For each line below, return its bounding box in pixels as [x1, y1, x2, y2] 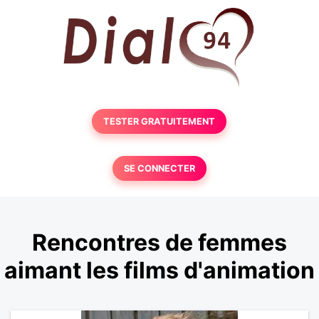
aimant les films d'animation [4, 256, 315, 285]
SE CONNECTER [123, 163, 195, 174]
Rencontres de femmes [32, 229, 287, 257]
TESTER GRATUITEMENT [103, 116, 216, 127]
